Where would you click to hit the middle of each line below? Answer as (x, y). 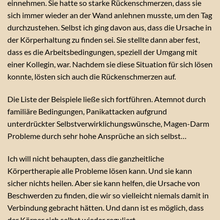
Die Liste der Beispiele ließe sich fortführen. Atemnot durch (107, 99)
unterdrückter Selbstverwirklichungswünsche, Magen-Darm (108, 123)
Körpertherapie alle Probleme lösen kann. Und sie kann (100, 170)
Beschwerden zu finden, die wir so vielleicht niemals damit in (108, 195)
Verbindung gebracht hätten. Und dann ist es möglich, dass (106, 207)
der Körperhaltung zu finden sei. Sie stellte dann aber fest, (104, 40)
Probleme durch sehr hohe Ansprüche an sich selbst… (97, 136)
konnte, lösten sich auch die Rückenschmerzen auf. (92, 77)
